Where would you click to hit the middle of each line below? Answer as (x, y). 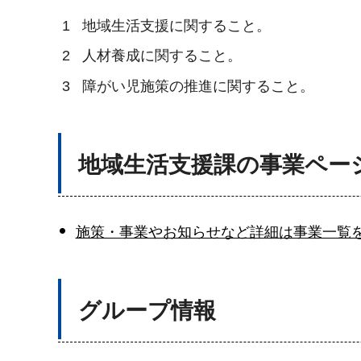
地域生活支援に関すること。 (176, 26)
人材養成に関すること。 (162, 56)
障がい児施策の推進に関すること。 (198, 86)
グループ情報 (147, 310)
